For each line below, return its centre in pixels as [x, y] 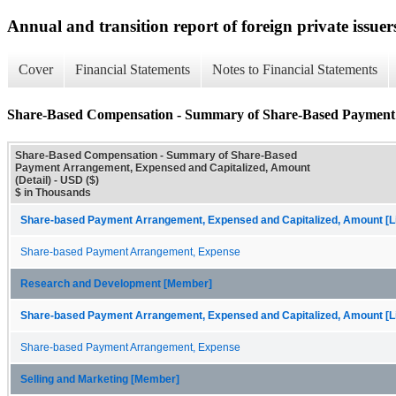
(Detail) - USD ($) [57, 180]
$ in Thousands [53, 192]
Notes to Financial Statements [295, 70]
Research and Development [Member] [116, 283]
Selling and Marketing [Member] [100, 379]
